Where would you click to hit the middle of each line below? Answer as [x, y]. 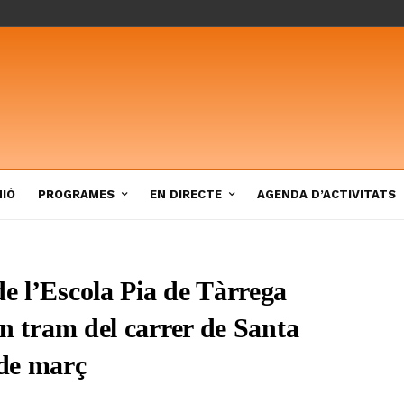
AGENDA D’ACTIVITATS [326, 194]
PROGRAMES [76, 194]
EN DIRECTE [186, 194]
